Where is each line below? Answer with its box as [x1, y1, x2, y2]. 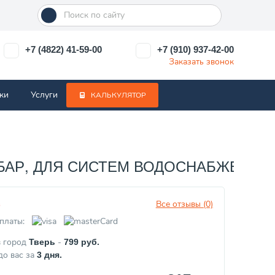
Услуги [31, 89, 58, 101]
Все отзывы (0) [155, 198, 213, 211]
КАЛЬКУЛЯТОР [91, 90, 147, 100]
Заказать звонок [168, 55, 234, 68]
